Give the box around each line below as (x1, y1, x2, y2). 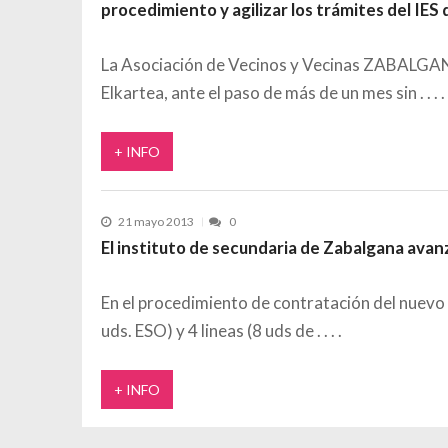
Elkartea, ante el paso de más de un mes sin (100, 82, 420, 104)
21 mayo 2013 (118, 214, 195, 230)
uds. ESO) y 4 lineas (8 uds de (100, 320, 317, 342)
